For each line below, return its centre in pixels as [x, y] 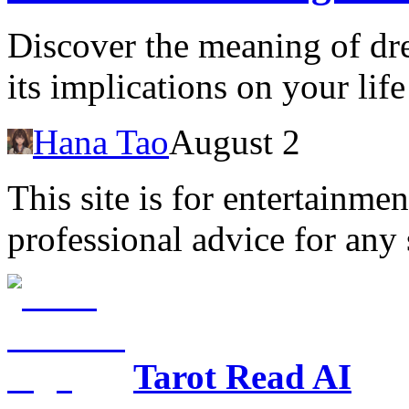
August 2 [235, 142]
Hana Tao [101, 142]
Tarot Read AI [242, 377]
